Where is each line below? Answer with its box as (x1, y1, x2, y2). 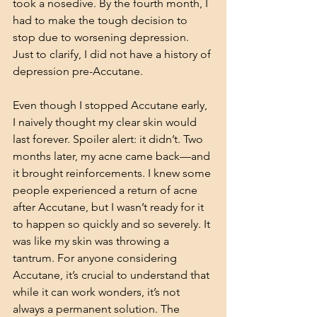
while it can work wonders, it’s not (13, 285, 183, 299)
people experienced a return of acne (13, 183, 200, 197)
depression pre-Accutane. (13, 64, 143, 78)
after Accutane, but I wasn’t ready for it (13, 200, 207, 214)
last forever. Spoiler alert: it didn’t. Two (13, 132, 206, 146)
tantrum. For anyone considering (13, 251, 180, 265)
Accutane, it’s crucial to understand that (13, 268, 212, 282)
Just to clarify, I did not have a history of (13, 47, 214, 61)
